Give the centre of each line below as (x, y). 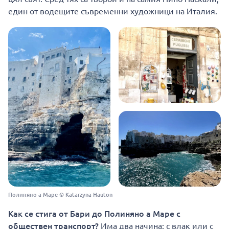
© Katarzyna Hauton (85, 195)
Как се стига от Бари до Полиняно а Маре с (94, 213)
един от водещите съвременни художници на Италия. (113, 11)
